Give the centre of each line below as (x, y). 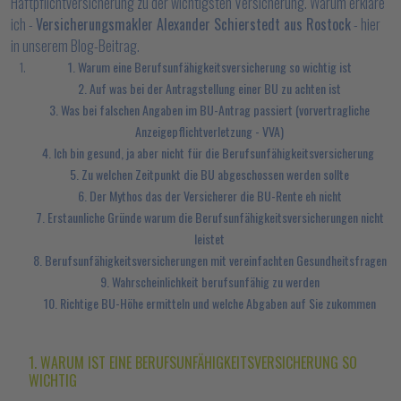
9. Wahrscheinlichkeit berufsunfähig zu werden (209, 282)
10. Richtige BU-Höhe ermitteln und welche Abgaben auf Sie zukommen (209, 303)
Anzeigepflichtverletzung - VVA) (209, 131)
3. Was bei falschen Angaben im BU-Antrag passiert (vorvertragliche (209, 110)
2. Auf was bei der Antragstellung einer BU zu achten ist (209, 88)
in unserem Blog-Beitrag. (75, 46)
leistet (209, 239)
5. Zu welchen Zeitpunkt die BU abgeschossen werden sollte (209, 174)
